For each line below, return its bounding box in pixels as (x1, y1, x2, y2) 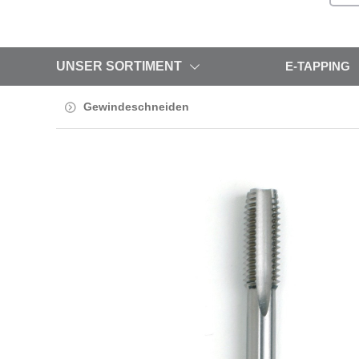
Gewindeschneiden (83, 100, 189, 114)
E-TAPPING (284, 59, 350, 74)
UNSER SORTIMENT (56, 59, 182, 74)
